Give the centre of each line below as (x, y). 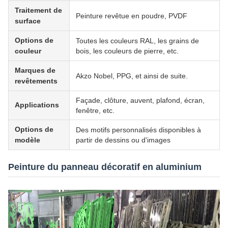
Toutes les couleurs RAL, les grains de (137, 40)
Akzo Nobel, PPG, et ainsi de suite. (132, 76)
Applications (37, 105)
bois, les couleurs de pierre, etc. (127, 51)
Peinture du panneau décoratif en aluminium (105, 167)
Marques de (35, 70)
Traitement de (38, 10)
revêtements (36, 81)
